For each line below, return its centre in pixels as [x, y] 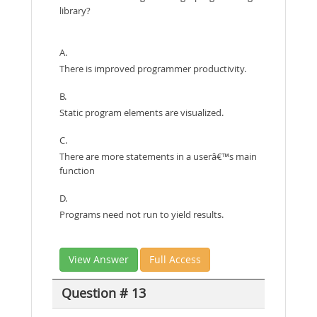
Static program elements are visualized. [142, 112]
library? [75, 10]
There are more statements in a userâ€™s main [158, 156]
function [77, 170]
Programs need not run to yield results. [142, 214]
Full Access [175, 259]
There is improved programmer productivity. [153, 68]
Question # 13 [103, 293]
